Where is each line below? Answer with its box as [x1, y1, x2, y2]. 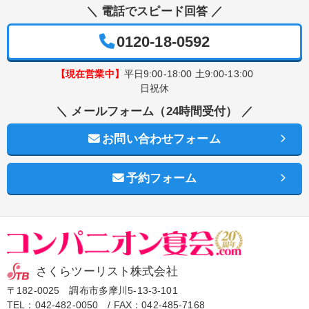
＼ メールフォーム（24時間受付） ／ [56, 104, 253, 118]
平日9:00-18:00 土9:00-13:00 [123, 68, 254, 79]
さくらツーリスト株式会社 [36, 265, 178, 279]
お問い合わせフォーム [102, 132, 221, 146]
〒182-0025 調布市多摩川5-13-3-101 [7, 285, 178, 297]
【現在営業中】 [55, 68, 124, 79]
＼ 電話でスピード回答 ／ [86, 4, 223, 18]
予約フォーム [126, 171, 197, 185]
